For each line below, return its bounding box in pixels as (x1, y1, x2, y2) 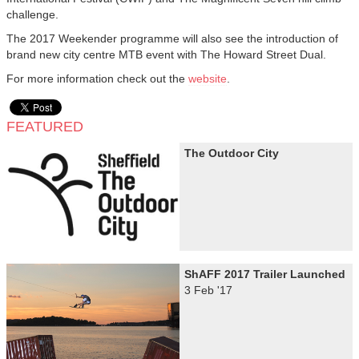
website (188, 72, 227, 85)
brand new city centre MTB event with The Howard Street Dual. (6, 48, 326, 61)
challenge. (6, 8, 58, 21)
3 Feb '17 (184, 284, 232, 296)
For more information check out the (6, 72, 188, 85)
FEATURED (6, 119, 83, 135)
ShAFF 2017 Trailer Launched (184, 268, 345, 280)
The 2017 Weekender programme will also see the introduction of (6, 32, 338, 45)
